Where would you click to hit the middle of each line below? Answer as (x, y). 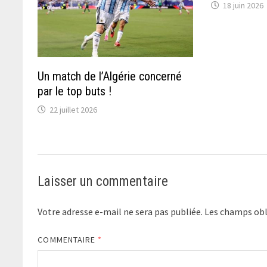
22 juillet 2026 (74, 109)
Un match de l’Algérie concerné (110, 76)
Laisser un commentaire (103, 181)
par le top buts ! (75, 91)
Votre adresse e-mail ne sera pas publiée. (120, 211)
